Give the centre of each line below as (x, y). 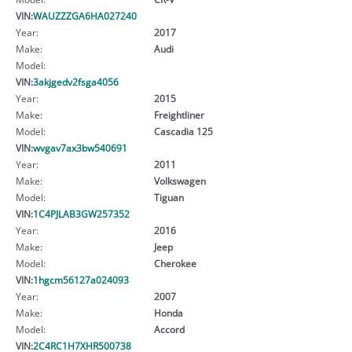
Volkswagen (180, 180)
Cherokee (175, 263)
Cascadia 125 (183, 131)
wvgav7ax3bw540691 (80, 147)
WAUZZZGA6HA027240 (85, 15)
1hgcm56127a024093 (81, 279)
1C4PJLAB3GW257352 (81, 213)
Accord (169, 329)
